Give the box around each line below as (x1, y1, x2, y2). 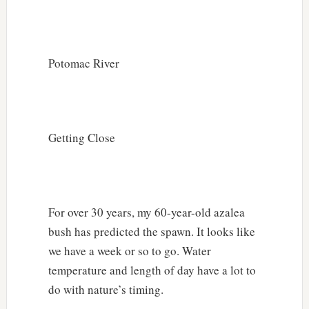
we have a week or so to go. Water (48, 242, 211, 259)
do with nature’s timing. (48, 281, 163, 297)
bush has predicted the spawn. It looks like (48, 223, 255, 239)
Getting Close (48, 129, 115, 146)
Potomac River (48, 54, 119, 71)
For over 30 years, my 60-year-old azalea (48, 203, 245, 220)
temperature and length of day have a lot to (48, 261, 256, 278)
